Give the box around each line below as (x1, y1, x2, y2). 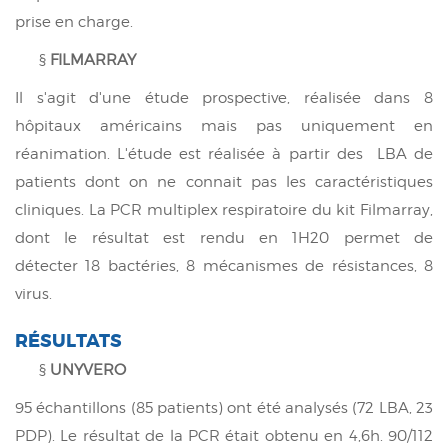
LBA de (376, 144, 434, 163)
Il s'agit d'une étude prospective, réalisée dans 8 (15, 88, 433, 107)
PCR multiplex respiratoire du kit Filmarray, (110, 200, 434, 219)
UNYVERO (50, 360, 126, 379)
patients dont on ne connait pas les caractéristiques (15, 172, 433, 191)
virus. (15, 284, 52, 303)
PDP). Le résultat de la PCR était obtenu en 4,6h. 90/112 (15, 426, 433, 445)
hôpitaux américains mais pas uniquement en (15, 116, 433, 135)
